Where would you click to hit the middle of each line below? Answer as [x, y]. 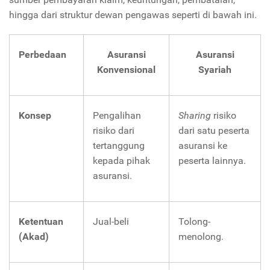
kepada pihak [121, 160]
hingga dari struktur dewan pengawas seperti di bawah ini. [133, 14]
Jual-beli [111, 221]
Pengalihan [117, 115]
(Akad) [34, 236]
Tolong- [194, 221]
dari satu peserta [214, 130]
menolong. [201, 236]
